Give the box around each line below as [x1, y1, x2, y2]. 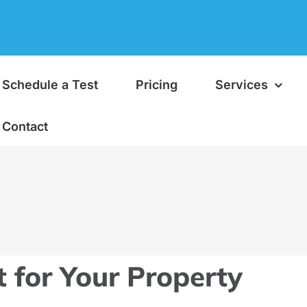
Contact [1, 119, 48, 134]
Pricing [135, 77, 177, 92]
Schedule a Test [1, 77, 98, 92]
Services [214, 77, 268, 92]
